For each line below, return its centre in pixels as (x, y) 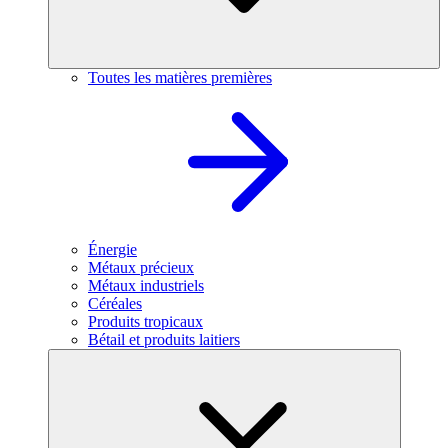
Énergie (112, 249)
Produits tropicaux (145, 321)
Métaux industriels (146, 285)
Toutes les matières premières (180, 77)
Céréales (115, 303)
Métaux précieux (141, 267)
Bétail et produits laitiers (164, 339)
